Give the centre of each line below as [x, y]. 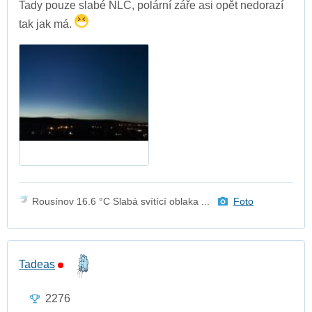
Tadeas [37, 264]
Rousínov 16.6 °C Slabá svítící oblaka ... [121, 201]
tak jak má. [47, 24]
